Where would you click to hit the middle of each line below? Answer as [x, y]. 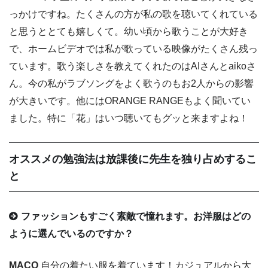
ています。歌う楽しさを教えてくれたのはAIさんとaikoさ [133, 66]
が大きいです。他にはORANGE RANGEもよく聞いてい [130, 101]
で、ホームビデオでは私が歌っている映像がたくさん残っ [133, 49]
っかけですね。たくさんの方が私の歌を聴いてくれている [133, 14]
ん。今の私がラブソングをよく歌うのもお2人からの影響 [131, 84]
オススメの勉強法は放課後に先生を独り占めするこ [133, 159]
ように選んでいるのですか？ [71, 234]
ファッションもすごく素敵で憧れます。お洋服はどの [136, 217]
